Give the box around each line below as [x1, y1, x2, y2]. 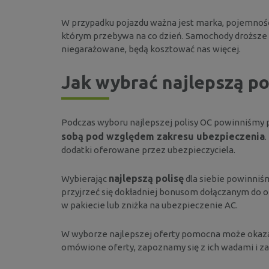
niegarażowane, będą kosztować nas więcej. [61, 43, 241, 54]
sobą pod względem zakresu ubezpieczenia [61, 130, 265, 142]
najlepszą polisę [109, 172, 184, 184]
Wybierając [61, 173, 109, 184]
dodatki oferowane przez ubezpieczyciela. [61, 144, 235, 155]
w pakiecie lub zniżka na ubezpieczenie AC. [61, 199, 238, 210]
